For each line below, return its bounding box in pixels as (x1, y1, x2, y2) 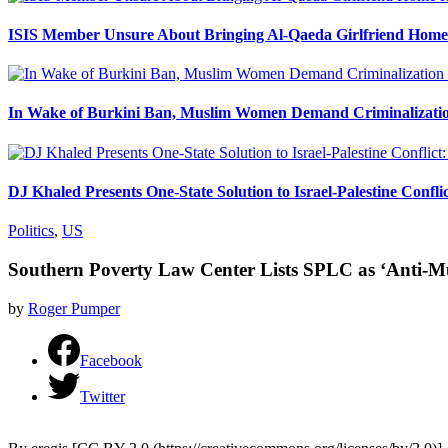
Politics (8, 222, 54, 240)
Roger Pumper (28, 299, 120, 317)
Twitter (80, 387, 125, 405)
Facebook (80, 351, 142, 369)
